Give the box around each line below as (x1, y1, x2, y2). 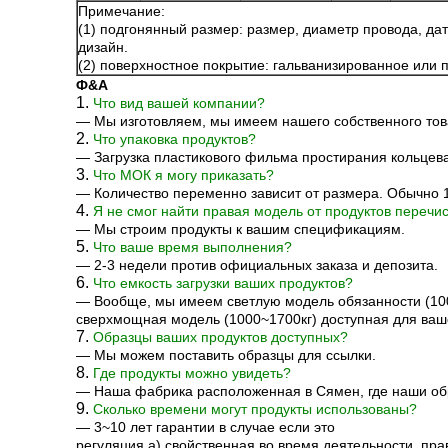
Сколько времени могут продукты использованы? (93, 401, 417, 417)
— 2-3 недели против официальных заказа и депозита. (76, 257, 438, 273)
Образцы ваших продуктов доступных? (93, 329, 348, 345)
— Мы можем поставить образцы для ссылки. (76, 347, 376, 363)
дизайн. (78, 39, 128, 55)
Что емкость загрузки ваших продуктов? (93, 275, 353, 291)
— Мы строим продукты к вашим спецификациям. (76, 221, 405, 237)
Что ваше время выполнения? (93, 239, 292, 255)
